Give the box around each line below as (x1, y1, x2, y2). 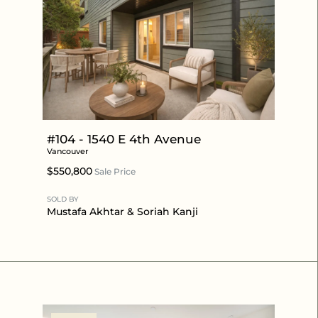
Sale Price (92, 165, 136, 177)
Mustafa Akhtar (47, 204, 124, 218)
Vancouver (47, 146, 89, 156)
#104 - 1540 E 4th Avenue (47, 131, 201, 146)
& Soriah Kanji (124, 204, 198, 218)
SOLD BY (47, 194, 78, 204)
